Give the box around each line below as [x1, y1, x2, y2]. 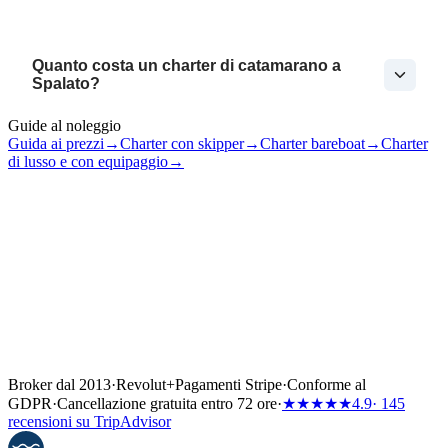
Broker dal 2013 [8, 375, 111, 393]
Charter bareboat [260, 134, 365, 152]
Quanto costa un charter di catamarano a [32, 56, 341, 74]
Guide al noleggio [8, 116, 121, 134]
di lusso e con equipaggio [8, 152, 168, 170]
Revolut [116, 375, 166, 393]
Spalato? [32, 74, 100, 92]
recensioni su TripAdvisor [8, 412, 171, 430]
